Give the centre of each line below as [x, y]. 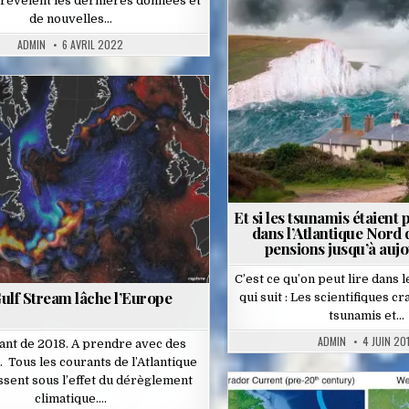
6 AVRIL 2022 [93, 45]
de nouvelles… [70, 19]
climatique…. [70, 399]
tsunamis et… [366, 316]
